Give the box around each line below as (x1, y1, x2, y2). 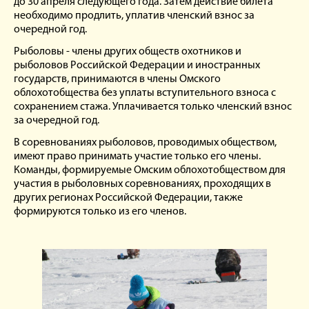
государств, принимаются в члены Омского (14, 74, 221, 85)
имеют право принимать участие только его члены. (14, 151, 261, 162)
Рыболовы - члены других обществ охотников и (14, 46, 241, 57)
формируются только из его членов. (14, 206, 186, 217)
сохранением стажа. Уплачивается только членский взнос (14, 101, 292, 112)
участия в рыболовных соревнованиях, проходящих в (14, 179, 271, 190)
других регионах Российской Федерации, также (14, 192, 243, 203)
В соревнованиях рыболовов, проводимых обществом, (14, 137, 277, 148)
